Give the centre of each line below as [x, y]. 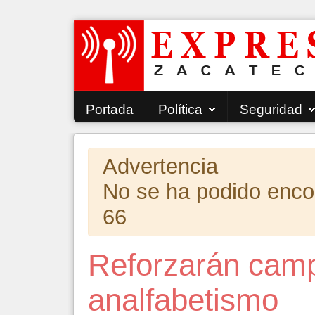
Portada [110, 109]
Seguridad [271, 109]
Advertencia [160, 166]
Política [180, 109]
